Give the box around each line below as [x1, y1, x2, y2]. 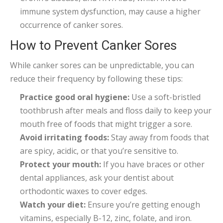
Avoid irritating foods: [20, 132, 109, 143]
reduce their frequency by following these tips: [10, 73, 183, 84]
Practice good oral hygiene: [20, 92, 129, 103]
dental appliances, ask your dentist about [20, 172, 174, 183]
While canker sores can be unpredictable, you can [10, 60, 194, 71]
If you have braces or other [101, 159, 205, 170]
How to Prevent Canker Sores [10, 38, 177, 53]
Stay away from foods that [109, 132, 209, 143]
